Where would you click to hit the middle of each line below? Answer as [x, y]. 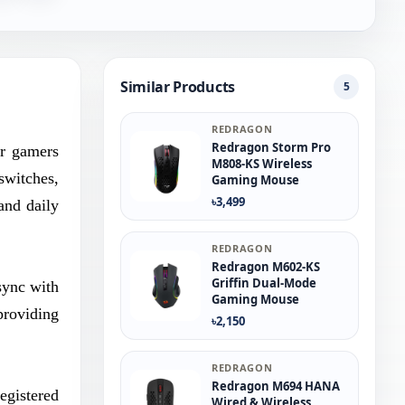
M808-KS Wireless [262, 164]
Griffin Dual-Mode [264, 283]
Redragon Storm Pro [271, 147]
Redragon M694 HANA [276, 386]
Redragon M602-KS [266, 267]
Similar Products [178, 87]
